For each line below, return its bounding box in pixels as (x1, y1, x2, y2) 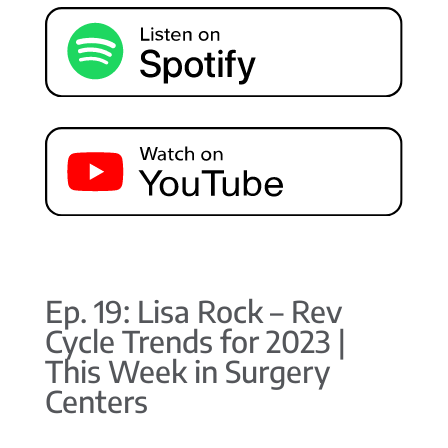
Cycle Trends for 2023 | (44, 322, 346, 361)
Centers (44, 382, 148, 421)
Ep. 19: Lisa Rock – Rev (44, 292, 342, 331)
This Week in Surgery (44, 352, 330, 391)
